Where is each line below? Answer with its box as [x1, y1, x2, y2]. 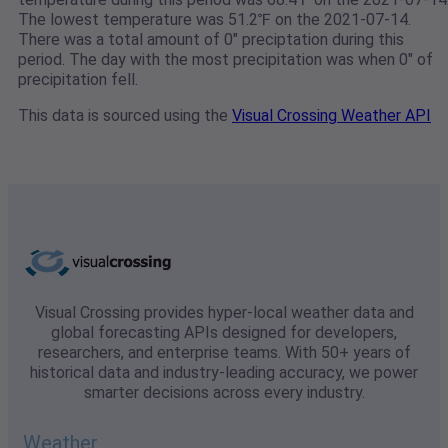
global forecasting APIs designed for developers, [51, 323, 397, 343]
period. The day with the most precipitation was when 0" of [18, 50, 433, 70]
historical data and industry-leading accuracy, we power [30, 363, 418, 383]
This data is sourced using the [18, 106, 232, 126]
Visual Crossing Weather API [232, 106, 431, 126]
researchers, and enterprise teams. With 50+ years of [37, 343, 411, 363]
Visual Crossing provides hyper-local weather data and [34, 303, 414, 323]
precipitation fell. [18, 70, 138, 90]
